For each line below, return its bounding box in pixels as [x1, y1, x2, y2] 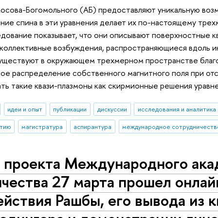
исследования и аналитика [137, 105, 216, 114]
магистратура [21, 122, 63, 131]
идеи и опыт [7, 105, 43, 114]
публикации [53, 105, 87, 114]
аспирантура [73, 122, 112, 131]
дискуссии [97, 105, 127, 114]
